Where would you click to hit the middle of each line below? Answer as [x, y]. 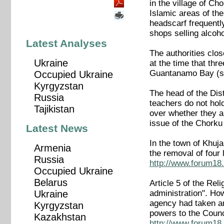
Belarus [50, 183]
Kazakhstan [60, 217]
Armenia [52, 148]
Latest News [57, 129]
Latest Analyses [67, 43]
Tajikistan [54, 109]
